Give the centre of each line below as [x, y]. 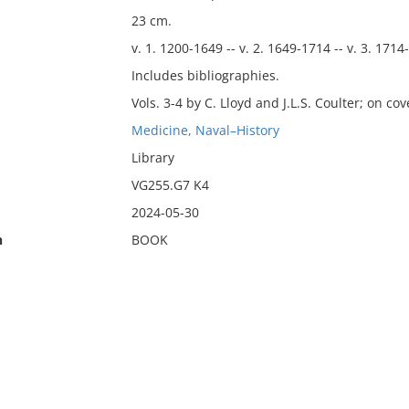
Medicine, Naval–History [205, 130]
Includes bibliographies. [205, 75]
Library [152, 157]
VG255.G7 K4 [170, 185]
